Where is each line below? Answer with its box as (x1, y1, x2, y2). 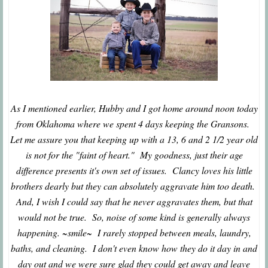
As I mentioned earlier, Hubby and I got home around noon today (10, 102, 258, 115)
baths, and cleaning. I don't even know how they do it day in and (11, 242, 257, 255)
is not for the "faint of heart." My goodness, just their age (25, 148, 243, 162)
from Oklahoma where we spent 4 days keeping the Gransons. (16, 117, 252, 130)
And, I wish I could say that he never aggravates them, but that (16, 195, 252, 208)
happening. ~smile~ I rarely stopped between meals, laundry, (17, 226, 251, 239)
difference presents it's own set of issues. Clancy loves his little (16, 164, 252, 177)
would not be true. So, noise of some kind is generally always (18, 211, 250, 224)
